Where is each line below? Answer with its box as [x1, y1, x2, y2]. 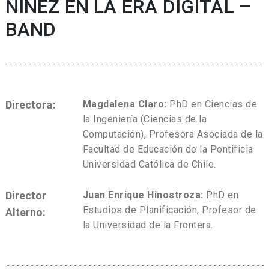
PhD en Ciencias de [166, 98, 258, 110]
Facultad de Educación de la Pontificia [82, 144, 253, 155]
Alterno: [5, 205, 46, 219]
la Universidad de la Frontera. [82, 219, 213, 231]
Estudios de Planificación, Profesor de [82, 204, 256, 216]
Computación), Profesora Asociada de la [82, 128, 263, 140]
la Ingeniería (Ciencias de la [82, 113, 207, 125]
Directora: [5, 98, 56, 111]
